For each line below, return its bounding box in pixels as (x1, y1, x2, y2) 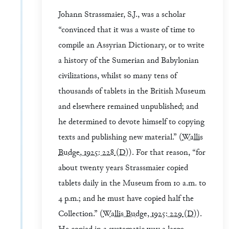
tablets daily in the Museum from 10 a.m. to (58, 178, 206, 189)
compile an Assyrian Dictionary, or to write (58, 40, 204, 51)
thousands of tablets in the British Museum (58, 86, 205, 97)
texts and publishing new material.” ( (58, 132, 182, 143)
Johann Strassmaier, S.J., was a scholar (58, 9, 186, 20)
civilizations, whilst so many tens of (58, 71, 177, 82)
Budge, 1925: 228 (58, 147, 114, 158)
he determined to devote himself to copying (58, 117, 204, 128)
